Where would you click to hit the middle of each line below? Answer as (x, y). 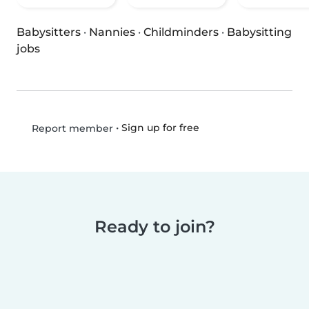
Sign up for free (160, 128)
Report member (71, 129)
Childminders (181, 32)
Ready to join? (154, 227)
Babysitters (49, 32)
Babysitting (259, 32)
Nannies (112, 32)
